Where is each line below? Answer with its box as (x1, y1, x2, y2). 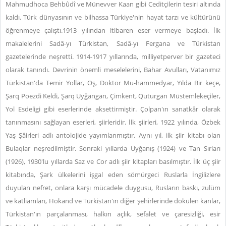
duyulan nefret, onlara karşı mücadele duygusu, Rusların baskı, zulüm (6, 183, 220, 192)
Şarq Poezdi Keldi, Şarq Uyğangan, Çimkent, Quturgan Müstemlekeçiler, (6, 91, 220, 100)
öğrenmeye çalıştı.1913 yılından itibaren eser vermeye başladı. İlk (6, 26, 220, 35)
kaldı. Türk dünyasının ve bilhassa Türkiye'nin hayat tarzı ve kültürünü (6, 13, 220, 22)
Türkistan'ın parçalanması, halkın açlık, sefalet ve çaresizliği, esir (6, 209, 220, 218)
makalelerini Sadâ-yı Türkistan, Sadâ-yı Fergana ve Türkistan (6, 39, 220, 48)
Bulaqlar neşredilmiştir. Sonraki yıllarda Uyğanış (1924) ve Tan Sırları (6, 144, 220, 153)
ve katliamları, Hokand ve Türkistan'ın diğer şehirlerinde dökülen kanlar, (6, 196, 220, 205)
